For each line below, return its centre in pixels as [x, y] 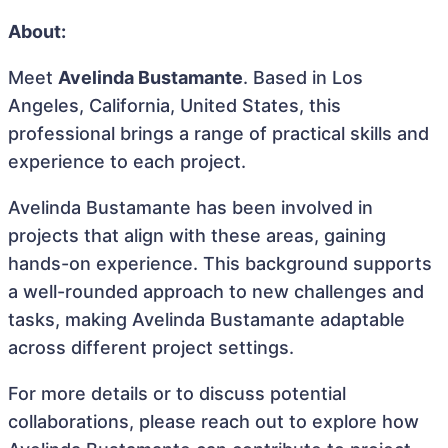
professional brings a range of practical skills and [218, 133]
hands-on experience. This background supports [220, 263]
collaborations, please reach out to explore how [213, 421]
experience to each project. [127, 161]
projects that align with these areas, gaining [197, 235]
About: [37, 31]
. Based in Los [303, 77]
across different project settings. [151, 347]
